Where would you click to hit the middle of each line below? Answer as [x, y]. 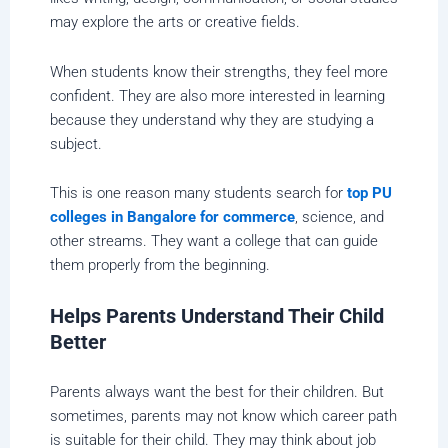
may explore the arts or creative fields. [175, 22]
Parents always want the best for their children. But [217, 392]
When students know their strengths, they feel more [219, 71]
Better [78, 341]
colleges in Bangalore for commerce [172, 217]
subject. [76, 143]
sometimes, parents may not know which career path [223, 416]
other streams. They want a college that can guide [214, 241]
